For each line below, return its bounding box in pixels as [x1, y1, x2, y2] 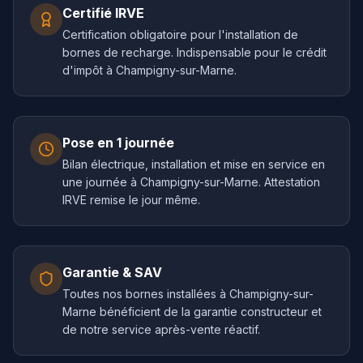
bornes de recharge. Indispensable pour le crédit [62, 45, 327, 59]
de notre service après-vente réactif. [62, 322, 260, 336]
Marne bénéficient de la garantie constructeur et [62, 305, 322, 318]
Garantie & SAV [62, 264, 162, 280]
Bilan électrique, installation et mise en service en [62, 157, 325, 171]
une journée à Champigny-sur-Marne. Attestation [62, 175, 320, 189]
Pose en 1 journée [62, 135, 174, 151]
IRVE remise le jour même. [62, 193, 200, 207]
